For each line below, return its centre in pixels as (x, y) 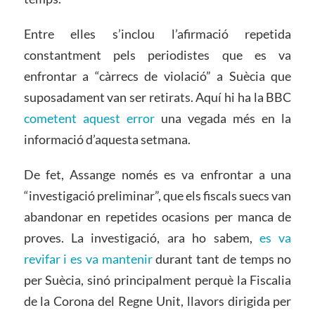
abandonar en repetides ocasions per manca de (157, 216)
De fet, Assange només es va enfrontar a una (157, 174)
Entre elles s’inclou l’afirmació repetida (157, 33)
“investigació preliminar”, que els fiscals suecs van (157, 195)
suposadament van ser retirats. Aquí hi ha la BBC (157, 97)
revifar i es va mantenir (88, 258)
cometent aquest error (89, 118)
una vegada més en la (223, 118)
